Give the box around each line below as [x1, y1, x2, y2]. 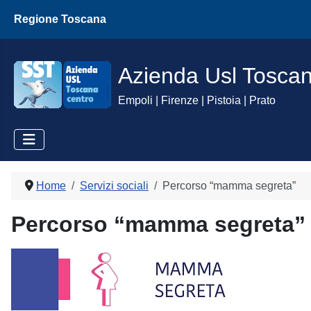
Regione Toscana [14, 13, 106, 25]
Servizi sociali [80, 180, 149, 192]
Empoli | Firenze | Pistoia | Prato [118, 94, 276, 106]
